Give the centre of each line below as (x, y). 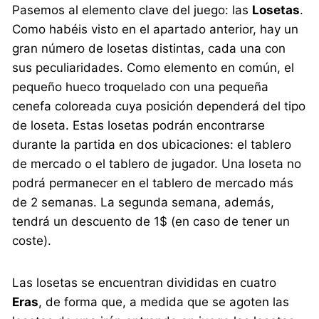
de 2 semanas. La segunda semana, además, (143, 203)
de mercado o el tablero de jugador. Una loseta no (157, 164)
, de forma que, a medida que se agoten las (164, 302)
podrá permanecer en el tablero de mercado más (153, 183)
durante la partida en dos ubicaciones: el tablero (152, 145)
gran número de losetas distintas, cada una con (149, 49)
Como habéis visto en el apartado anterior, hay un (156, 30)
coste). (32, 241)
